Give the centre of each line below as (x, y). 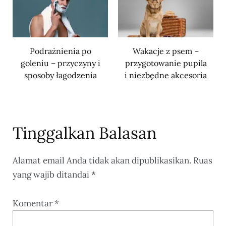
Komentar (34, 203)
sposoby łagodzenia (60, 75)
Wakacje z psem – (166, 51)
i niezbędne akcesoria (166, 75)
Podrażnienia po (60, 51)
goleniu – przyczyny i (60, 63)
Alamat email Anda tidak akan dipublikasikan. (102, 160)
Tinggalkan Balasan (84, 133)
